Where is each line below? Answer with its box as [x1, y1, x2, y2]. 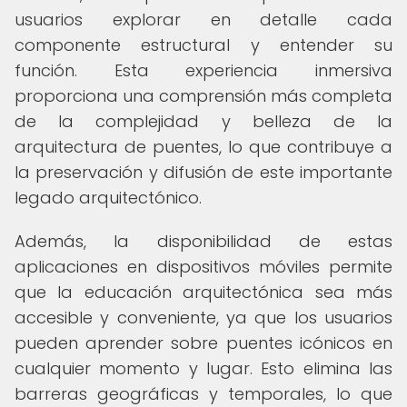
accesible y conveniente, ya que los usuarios [15, 306, 392, 329]
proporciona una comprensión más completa [15, 84, 392, 107]
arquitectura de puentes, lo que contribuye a [15, 135, 392, 158]
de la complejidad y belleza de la [15, 110, 392, 133]
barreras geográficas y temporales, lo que [15, 382, 392, 405]
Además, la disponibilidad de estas [15, 230, 392, 253]
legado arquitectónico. [15, 186, 202, 209]
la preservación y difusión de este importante [15, 161, 392, 184]
